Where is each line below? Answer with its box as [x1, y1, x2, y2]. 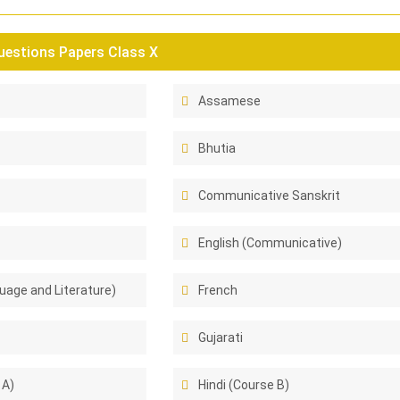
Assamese [198, 94, 262, 108]
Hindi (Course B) [198, 378, 290, 392]
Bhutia [198, 141, 237, 155]
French [198, 283, 238, 297]
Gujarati [198, 330, 244, 345]
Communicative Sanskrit [198, 188, 341, 203]
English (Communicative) [198, 236, 343, 250]
